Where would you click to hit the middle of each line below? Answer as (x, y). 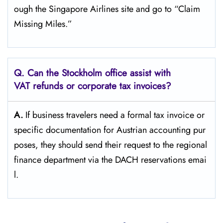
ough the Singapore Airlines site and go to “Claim (107, 9)
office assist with (138, 73)
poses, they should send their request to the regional (111, 145)
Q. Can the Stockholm (58, 73)
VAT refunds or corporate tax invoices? (93, 86)
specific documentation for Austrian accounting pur (110, 130)
